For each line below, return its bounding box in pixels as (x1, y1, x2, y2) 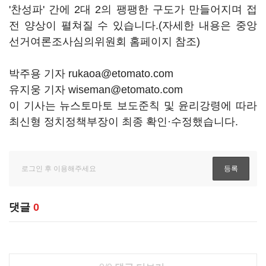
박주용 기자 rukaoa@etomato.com (9, 68, 173, 80)
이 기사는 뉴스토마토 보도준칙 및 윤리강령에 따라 (9, 100, 257, 112)
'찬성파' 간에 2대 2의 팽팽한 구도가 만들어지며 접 (9, 4, 257, 15)
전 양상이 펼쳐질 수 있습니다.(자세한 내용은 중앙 (9, 20, 257, 31)
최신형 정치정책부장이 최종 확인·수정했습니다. (9, 116, 238, 128)
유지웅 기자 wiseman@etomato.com (9, 84, 183, 96)
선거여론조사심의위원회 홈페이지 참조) (9, 36, 200, 47)
